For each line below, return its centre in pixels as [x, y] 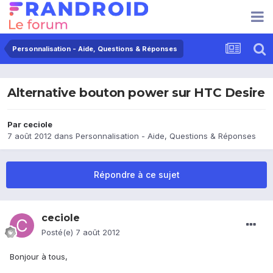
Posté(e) [58, 232]
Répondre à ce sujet [136, 175]
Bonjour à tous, [39, 257]
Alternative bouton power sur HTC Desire [136, 93]
